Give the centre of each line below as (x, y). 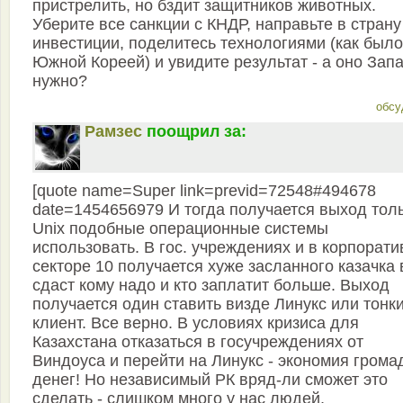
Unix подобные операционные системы (180, 228)
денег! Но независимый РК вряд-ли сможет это (210, 380)
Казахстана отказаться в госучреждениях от (198, 342)
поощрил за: (197, 131)
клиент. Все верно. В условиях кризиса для (196, 323)
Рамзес (113, 131)
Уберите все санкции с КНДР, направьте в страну (217, 24)
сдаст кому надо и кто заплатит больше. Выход (211, 285)
